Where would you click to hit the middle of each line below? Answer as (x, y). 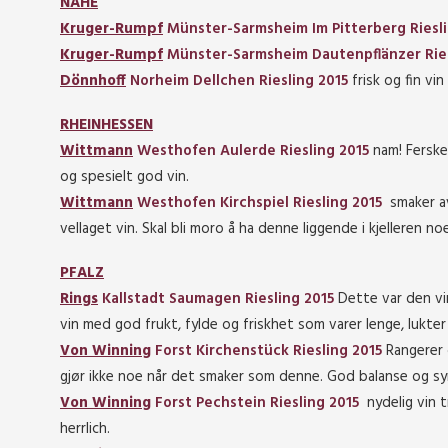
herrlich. (85, 429)
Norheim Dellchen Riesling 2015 (237, 81)
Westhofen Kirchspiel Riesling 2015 (257, 203)
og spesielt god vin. (124, 177)
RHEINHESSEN (106, 125)
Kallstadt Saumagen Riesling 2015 (216, 299)
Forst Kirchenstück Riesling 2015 (266, 351)
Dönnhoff (93, 81)
